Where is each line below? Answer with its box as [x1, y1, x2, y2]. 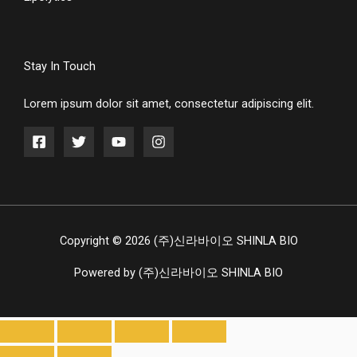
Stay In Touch [24, 59, 96, 74]
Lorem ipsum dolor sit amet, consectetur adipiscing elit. [24, 96, 314, 112]
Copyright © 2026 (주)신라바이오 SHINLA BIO [59, 233, 298, 249]
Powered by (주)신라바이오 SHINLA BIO [74, 265, 283, 280]
